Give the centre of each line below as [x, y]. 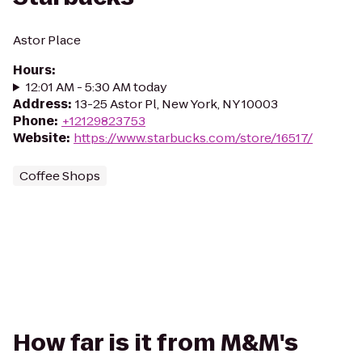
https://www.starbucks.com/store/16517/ [193, 138]
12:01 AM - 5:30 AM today [96, 87]
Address [40, 104]
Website [40, 138]
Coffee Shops [60, 176]
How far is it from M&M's [156, 343]
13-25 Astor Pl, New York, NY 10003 [177, 104]
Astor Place [47, 40]
